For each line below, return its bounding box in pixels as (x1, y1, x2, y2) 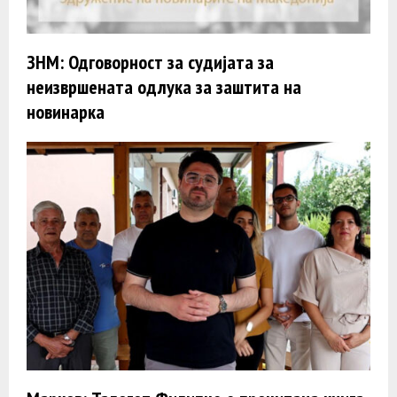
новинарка (27, 98, 105, 124)
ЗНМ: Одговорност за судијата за (27, 49, 274, 74)
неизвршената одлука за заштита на (27, 74, 301, 99)
